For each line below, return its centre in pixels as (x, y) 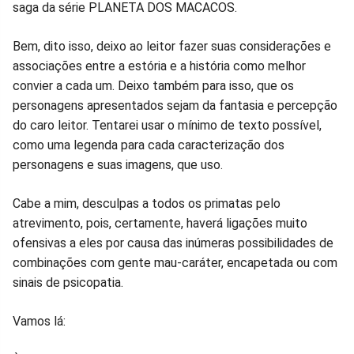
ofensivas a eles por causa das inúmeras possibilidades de (173, 243)
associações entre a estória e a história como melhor (159, 66)
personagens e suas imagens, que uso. (118, 164)
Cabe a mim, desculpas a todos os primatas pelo (147, 203)
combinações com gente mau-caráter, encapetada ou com (175, 262)
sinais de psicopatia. (68, 282)
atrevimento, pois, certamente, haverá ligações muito (160, 223)
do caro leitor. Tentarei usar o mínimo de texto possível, (167, 125)
